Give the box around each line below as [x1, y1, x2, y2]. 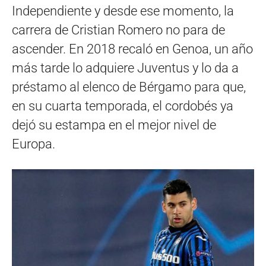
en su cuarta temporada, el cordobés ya [12, 98, 233, 113]
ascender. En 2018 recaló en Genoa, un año [12, 41, 253, 56]
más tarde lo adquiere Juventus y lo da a [12, 60, 239, 75]
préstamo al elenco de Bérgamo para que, [12, 79, 246, 94]
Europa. [12, 136, 55, 151]
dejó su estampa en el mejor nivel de [12, 117, 216, 132]
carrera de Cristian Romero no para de [12, 22, 225, 37]
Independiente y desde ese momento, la [12, 3, 234, 18]
